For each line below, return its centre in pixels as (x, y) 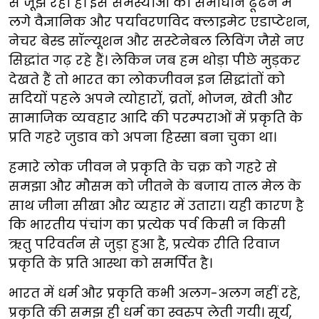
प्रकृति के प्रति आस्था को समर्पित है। (110, 263)
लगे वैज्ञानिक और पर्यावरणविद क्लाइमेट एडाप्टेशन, (159, 22)
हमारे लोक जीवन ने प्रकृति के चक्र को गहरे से (143, 167)
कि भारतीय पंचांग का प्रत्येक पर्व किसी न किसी (147, 225)
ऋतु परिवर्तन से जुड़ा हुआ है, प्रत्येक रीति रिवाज (144, 244)
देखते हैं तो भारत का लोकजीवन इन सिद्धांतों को (147, 79)
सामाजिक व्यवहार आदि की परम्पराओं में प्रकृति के (156, 118)
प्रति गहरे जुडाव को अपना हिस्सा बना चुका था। (142, 137)
